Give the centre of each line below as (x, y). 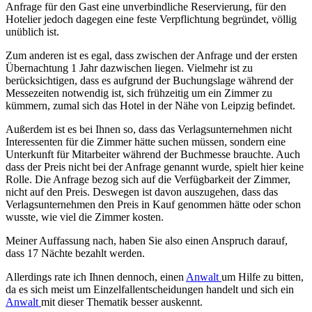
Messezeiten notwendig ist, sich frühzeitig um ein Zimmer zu (139, 93)
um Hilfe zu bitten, (263, 277)
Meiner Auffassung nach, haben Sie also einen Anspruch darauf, (147, 241)
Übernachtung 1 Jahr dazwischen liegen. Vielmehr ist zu (129, 68)
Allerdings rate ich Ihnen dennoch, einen (96, 277)
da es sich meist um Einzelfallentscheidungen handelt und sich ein (150, 290)
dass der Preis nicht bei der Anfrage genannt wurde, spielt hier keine (155, 167)
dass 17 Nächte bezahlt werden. (75, 253)
